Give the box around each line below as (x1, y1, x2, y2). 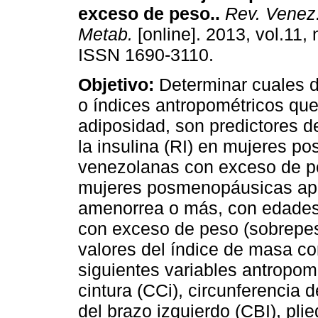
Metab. (78, 24, 133, 45)
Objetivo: (78, 75, 159, 95)
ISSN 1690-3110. (78, 45, 214, 65)
